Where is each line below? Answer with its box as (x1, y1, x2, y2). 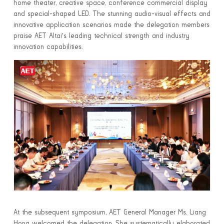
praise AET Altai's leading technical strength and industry (13, 32, 189, 39)
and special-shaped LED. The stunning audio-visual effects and (13, 10, 210, 17)
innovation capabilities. (13, 43, 82, 50)
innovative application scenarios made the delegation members (13, 21, 209, 28)
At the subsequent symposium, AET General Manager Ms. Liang (13, 208, 206, 216)
